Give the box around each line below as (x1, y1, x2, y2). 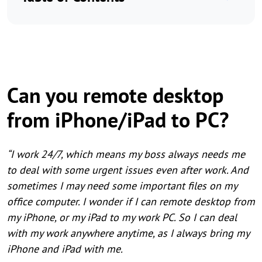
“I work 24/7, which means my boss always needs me (7, 147, 245, 161)
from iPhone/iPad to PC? (7, 106, 229, 133)
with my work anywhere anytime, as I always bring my (7, 226, 249, 240)
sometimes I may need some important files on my (7, 179, 237, 192)
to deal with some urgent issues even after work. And (7, 163, 249, 177)
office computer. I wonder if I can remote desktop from (7, 195, 255, 208)
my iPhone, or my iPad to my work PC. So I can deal (7, 211, 237, 224)
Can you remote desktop (7, 81, 223, 109)
